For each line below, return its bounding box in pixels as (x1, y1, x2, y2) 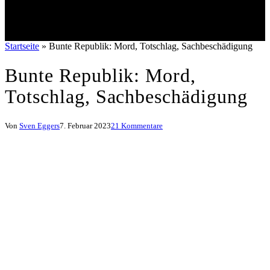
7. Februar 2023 (60, 121, 111, 131)
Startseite (5, 41, 39, 52)
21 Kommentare (111, 121, 163, 131)
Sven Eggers (19, 121, 60, 131)
